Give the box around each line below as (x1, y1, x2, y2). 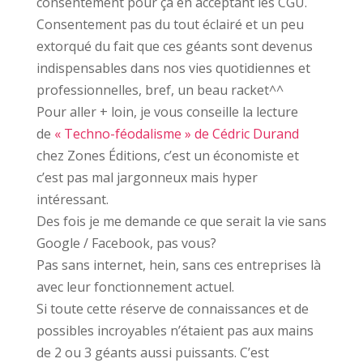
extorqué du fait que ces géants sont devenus (36, 37, 313, 56)
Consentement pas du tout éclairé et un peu (36, 15, 304, 34)
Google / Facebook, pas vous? (36, 234, 216, 253)
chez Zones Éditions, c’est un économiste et (36, 147, 299, 165)
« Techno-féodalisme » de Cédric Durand (53, 125, 299, 143)
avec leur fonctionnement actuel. (36, 278, 234, 297)
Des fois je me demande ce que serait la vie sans (36, 212, 327, 231)
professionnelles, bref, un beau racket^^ (36, 81, 284, 100)
